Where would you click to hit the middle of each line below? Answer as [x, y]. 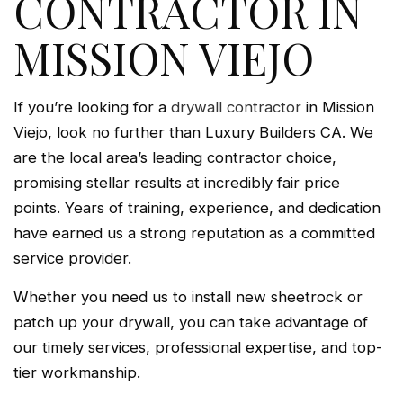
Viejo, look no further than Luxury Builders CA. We [193, 133]
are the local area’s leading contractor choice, [175, 158]
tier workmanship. [77, 373]
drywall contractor [236, 107]
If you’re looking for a [92, 107]
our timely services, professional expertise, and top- [198, 348]
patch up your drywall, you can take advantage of [191, 322]
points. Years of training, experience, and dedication [197, 208]
